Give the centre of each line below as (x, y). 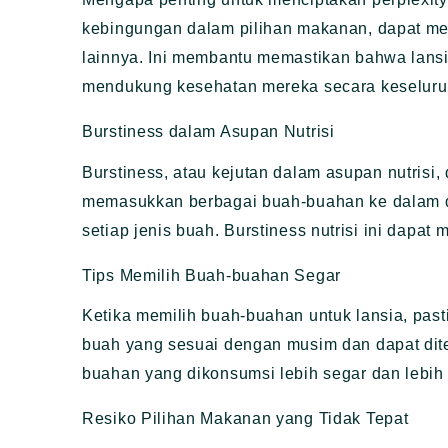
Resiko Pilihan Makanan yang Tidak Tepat (245, 418)
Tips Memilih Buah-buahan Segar (211, 275)
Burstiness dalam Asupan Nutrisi (208, 132)
